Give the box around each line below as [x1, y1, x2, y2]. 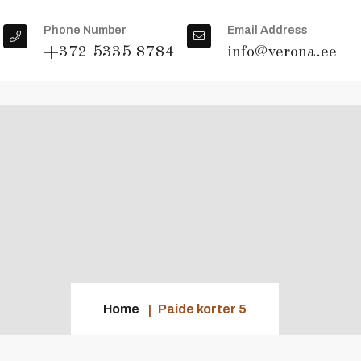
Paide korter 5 [158, 302, 247, 316]
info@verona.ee [227, 44, 337, 60]
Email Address [227, 24, 308, 36]
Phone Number [44, 24, 127, 36]
